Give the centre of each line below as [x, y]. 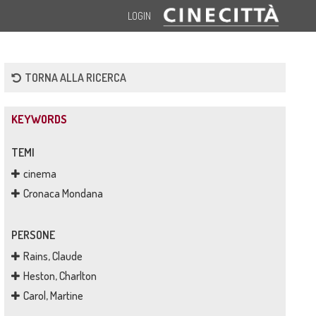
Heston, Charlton [60, 276]
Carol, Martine [53, 296]
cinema [39, 174]
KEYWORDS [39, 119]
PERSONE [33, 235]
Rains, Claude [53, 256]
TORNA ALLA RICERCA [75, 78]
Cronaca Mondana [63, 193]
